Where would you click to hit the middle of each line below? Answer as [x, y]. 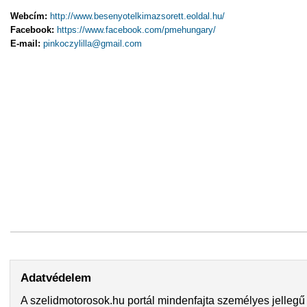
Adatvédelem [56, 278]
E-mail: [27, 44]
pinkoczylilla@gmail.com [93, 44]
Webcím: [30, 16]
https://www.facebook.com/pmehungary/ [136, 30]
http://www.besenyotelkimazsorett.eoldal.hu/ [137, 16]
